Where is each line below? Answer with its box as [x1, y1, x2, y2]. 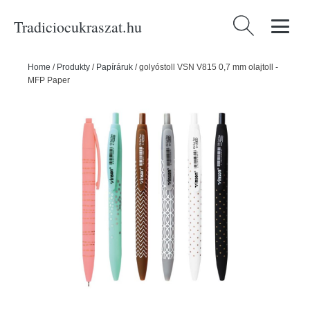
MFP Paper [28, 75, 70, 85]
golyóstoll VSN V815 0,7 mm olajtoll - [139, 62, 278, 72]
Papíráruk [96, 62, 133, 72]
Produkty [57, 62, 90, 72]
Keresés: [230, 17, 273, 30]
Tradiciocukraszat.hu [14, 16, 142, 37]
